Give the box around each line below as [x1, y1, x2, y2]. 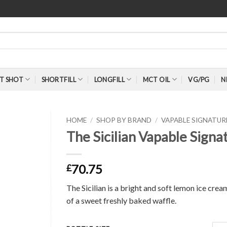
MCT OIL [142, 75, 170, 84]
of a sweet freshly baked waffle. [66, 195, 176, 205]
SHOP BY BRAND [96, 116, 152, 124]
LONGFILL [94, 75, 125, 84]
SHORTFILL [41, 75, 76, 84]
